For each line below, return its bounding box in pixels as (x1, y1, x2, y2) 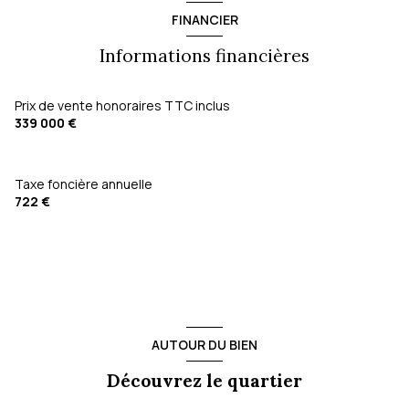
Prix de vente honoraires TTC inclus (15, 97, 230, 115)
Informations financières (100, 45, 309, 68)
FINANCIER (171, 10, 238, 28)
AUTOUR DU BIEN (152, 335, 257, 353)
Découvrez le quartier (107, 370, 302, 393)
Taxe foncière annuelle (15, 175, 152, 194)
